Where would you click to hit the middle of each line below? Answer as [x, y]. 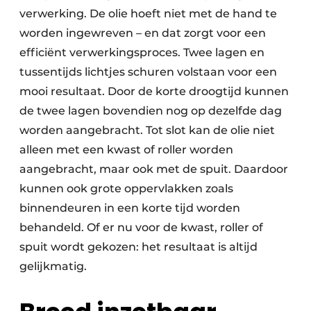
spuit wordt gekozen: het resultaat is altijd [138, 247]
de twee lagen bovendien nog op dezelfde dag [151, 111]
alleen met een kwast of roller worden [126, 150]
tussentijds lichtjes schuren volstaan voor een [148, 72]
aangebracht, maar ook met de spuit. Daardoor [154, 169]
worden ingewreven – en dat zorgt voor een [143, 33]
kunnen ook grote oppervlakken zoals [126, 189]
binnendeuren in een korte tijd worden [130, 208]
